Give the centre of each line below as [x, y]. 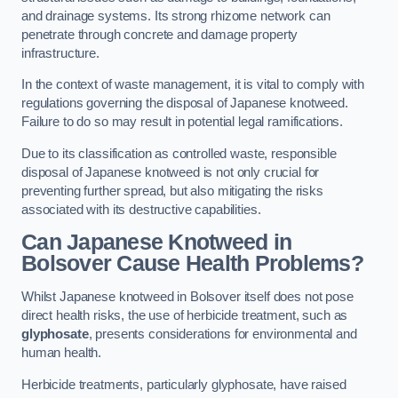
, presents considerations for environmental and [223, 334]
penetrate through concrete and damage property [160, 34]
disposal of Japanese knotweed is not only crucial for [171, 172]
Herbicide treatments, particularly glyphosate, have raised [184, 384]
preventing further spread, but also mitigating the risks [172, 191]
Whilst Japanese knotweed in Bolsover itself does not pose [187, 297]
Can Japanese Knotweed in [157, 243]
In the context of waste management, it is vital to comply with [193, 85]
